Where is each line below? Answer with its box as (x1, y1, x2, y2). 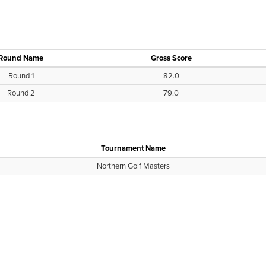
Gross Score (150, 53, 192, 63)
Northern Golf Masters (96, 161, 170, 171)
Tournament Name (100, 144, 166, 153)
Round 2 (7, 88, 35, 98)
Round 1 (8, 71, 34, 81)
